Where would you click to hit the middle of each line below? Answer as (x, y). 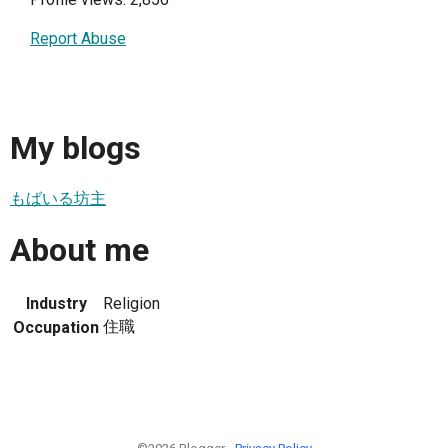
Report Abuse (78, 38)
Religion (131, 303)
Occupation (56, 327)
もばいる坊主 (58, 198)
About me (79, 250)
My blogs (75, 148)
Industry (56, 303)
